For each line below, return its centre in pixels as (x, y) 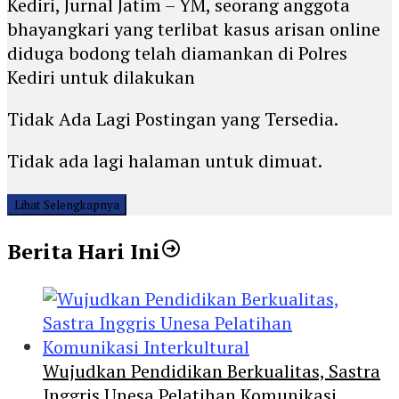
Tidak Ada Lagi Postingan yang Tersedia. (173, 119)
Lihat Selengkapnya (67, 205)
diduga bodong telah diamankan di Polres (177, 53)
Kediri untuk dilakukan (101, 77)
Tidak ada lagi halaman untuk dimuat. (165, 161)
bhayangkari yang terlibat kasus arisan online (194, 29)
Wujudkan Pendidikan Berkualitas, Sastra (212, 371)
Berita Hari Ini (84, 252)
